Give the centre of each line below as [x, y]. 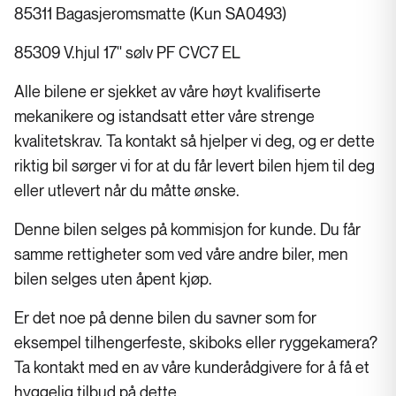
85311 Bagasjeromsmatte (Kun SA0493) [150, 15]
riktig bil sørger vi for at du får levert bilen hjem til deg [194, 167]
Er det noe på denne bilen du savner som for [165, 319]
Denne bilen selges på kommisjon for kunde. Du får [187, 231]
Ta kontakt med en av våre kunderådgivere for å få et [192, 369]
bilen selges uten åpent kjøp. [113, 280]
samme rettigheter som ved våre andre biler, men [181, 255]
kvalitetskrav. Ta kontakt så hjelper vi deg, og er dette [194, 142]
